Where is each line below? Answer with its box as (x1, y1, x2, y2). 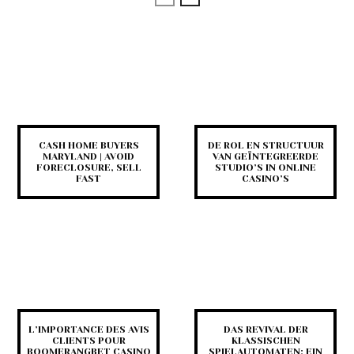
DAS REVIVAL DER (223, 323, 308, 335)
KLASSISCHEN (231, 334, 300, 346)
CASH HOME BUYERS (38, 139, 139, 151)
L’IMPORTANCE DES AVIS (28, 323, 149, 335)
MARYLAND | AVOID (43, 150, 134, 162)
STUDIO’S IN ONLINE (215, 161, 316, 173)
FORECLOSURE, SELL (36, 161, 141, 173)
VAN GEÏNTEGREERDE (213, 150, 318, 162)
